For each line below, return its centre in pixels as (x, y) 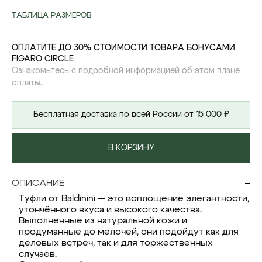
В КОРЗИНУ (131, 148)
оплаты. (27, 83)
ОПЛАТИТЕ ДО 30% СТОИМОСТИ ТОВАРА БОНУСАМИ (123, 48)
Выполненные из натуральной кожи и (103, 220)
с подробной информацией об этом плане (154, 71)
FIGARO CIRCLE (43, 59)
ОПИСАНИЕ (38, 183)
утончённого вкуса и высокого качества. (110, 209)
